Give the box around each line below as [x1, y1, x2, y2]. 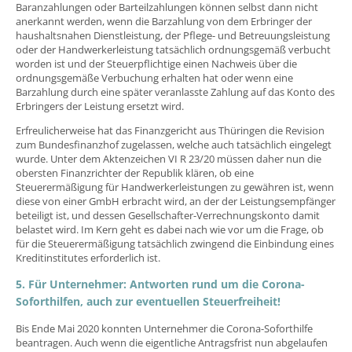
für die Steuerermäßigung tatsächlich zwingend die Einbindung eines [16, 236, 334, 251]
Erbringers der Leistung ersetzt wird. [16, 98, 184, 113]
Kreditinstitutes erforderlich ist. [16, 250, 160, 265]
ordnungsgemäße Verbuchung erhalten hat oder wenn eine [16, 70, 293, 85]
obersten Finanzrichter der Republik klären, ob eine [16, 165, 254, 180]
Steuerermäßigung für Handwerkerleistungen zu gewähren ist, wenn [16, 179, 334, 194]
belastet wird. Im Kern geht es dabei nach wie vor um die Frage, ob [16, 222, 324, 236]
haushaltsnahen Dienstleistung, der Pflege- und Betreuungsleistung [16, 27, 330, 42]
